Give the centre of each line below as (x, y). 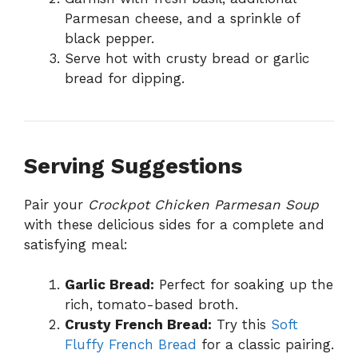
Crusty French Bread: (138, 325)
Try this (241, 325)
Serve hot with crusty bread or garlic (187, 58)
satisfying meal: (76, 244)
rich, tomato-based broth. (151, 305)
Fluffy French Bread (131, 345)
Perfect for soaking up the (244, 285)
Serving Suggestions (133, 166)
